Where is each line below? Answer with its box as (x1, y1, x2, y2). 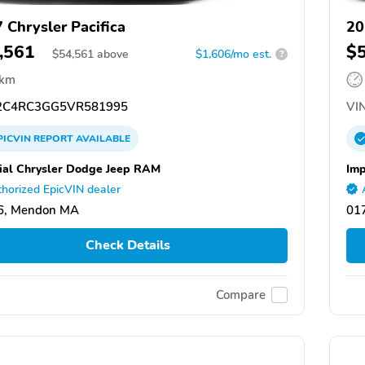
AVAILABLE (73, 131, 130, 145)
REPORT (33, 131, 73, 145)
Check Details (85, 236, 170, 255)
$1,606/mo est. (196, 46, 271, 62)
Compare (216, 287, 266, 304)
